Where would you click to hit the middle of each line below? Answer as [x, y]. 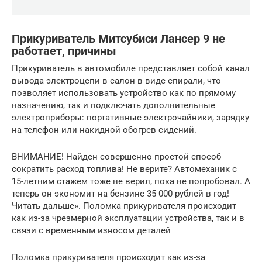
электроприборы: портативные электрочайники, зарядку [130, 118]
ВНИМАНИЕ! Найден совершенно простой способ [116, 157]
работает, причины [64, 51]
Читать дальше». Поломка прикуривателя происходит [124, 206]
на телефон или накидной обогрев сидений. [104, 130]
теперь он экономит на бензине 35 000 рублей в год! [120, 194]
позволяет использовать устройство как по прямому [124, 93]
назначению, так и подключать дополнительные [113, 106]
